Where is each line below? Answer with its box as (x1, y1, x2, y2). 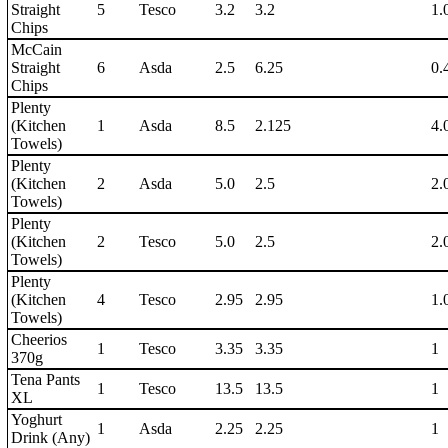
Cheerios (11, 331, 67, 348)
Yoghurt (11, 411, 62, 428)
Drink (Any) (11, 429, 90, 446)
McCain (11, 41, 62, 58)
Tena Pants (11, 371, 80, 388)
